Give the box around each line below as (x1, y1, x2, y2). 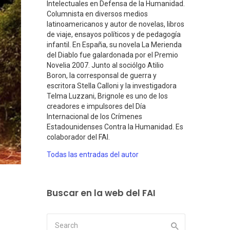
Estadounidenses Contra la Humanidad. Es (47, 123, 183, 131)
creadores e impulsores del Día (47, 102, 146, 111)
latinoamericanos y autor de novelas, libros (47, 20, 184, 29)
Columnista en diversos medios (47, 10, 148, 18)
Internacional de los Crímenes (47, 112, 142, 121)
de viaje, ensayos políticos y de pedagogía (47, 30, 181, 39)
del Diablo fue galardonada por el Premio (47, 51, 178, 60)
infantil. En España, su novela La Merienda (47, 41, 182, 49)
